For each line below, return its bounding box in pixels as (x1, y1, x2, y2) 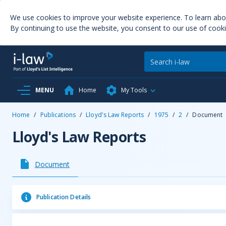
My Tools (121, 86, 147, 94)
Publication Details (36, 193, 91, 201)
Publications (40, 110, 76, 119)
